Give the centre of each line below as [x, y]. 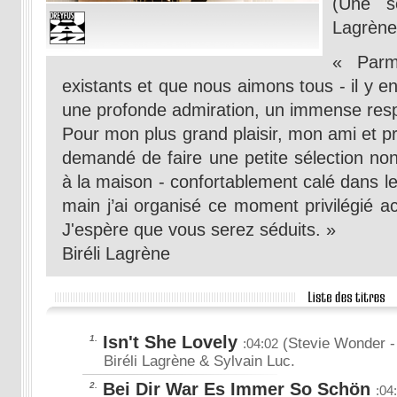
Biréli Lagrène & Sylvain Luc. [199, 361]
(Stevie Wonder [332, 343]
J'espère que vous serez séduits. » [199, 230]
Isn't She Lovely [170, 342]
